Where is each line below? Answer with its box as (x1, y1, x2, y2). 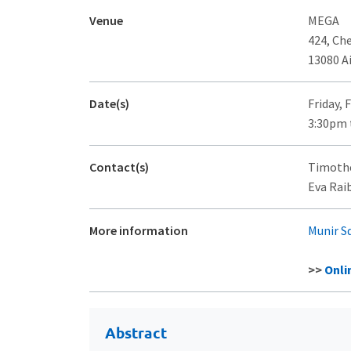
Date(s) (89, 95, 129, 111)
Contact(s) (89, 158, 149, 175)
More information (89, 222, 188, 238)
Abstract (105, 322, 167, 342)
